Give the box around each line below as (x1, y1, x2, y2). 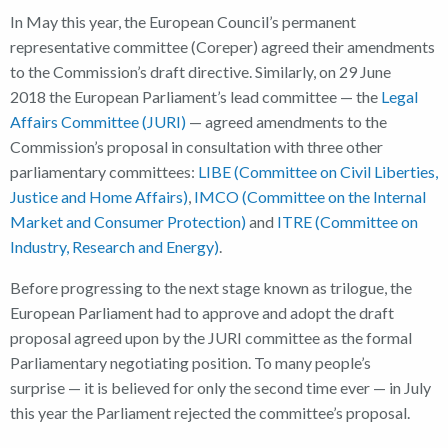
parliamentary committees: (10, 161, 198, 181)
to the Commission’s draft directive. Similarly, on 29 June (10, 61, 391, 81)
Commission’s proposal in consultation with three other (10, 136, 383, 156)
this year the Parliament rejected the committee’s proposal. (10, 402, 410, 422)
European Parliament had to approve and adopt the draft (10, 302, 394, 322)
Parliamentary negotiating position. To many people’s (10, 352, 371, 372)
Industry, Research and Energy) (10, 236, 219, 256)
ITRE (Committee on (277, 211, 418, 231)
